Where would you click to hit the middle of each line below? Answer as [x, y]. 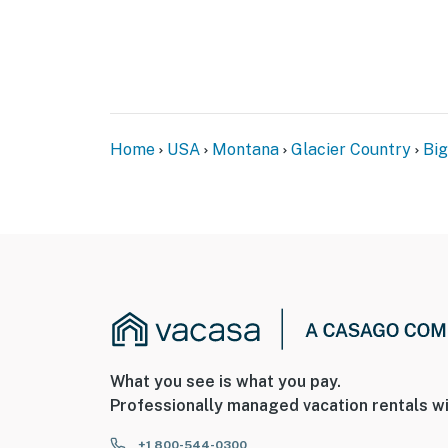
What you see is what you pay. [225, 382]
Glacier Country [351, 150]
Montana [245, 150]
